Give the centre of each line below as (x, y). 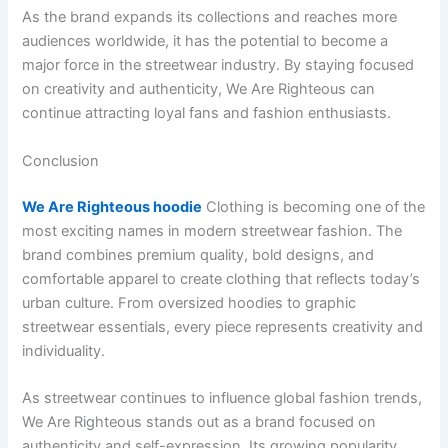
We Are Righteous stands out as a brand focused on (199, 421)
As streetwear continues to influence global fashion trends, (222, 397)
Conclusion (61, 160)
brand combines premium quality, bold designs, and (198, 254)
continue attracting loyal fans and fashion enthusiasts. (207, 113)
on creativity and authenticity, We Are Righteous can (199, 89)
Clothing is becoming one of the (314, 206)
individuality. (64, 350)
